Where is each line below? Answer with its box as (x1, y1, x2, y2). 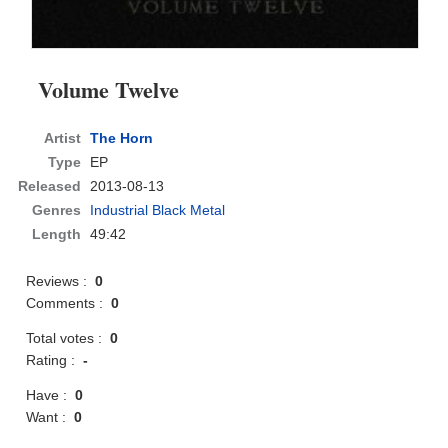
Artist (44, 130, 82, 147)
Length (32, 226, 82, 243)
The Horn (90, 130, 154, 147)
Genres (32, 202, 82, 219)
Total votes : (26, 330, 111, 347)
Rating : (26, 352, 84, 369)
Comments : (26, 295, 112, 312)
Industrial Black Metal (90, 202, 226, 219)
